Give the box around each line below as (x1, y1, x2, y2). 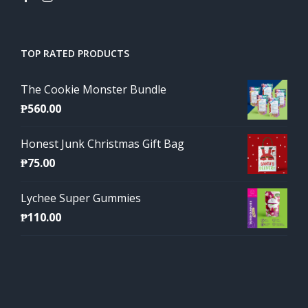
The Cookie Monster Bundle (21, 82, 166, 97)
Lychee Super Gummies (21, 190, 141, 206)
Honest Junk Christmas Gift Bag (21, 136, 184, 151)
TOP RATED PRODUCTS (21, 47, 129, 60)
